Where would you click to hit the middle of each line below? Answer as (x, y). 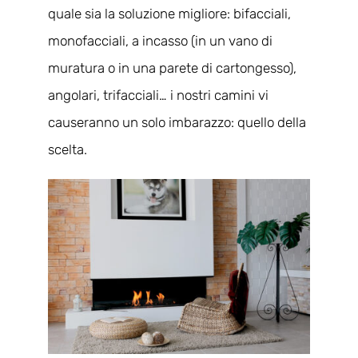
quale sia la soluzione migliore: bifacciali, (169, 13)
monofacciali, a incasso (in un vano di (160, 40)
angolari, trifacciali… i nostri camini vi (158, 95)
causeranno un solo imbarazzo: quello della (177, 122)
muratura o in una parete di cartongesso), (172, 68)
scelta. (67, 149)
